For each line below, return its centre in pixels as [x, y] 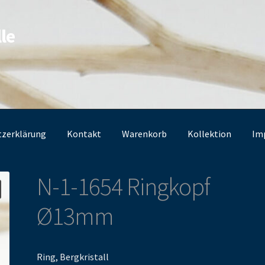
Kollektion [210, 133]
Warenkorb [145, 133]
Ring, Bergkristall [73, 257]
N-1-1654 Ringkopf [124, 187]
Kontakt [84, 133]
